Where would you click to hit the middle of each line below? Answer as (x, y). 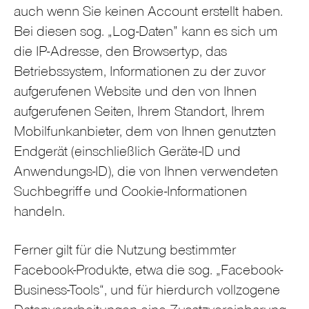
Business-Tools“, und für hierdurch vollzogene (147, 292)
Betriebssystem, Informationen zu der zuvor (140, 73)
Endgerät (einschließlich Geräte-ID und (127, 153)
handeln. (39, 213)
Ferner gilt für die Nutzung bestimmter (125, 252)
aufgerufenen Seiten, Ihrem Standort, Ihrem (139, 113)
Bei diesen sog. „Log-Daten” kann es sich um (146, 33)
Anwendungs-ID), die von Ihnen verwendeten (146, 173)
